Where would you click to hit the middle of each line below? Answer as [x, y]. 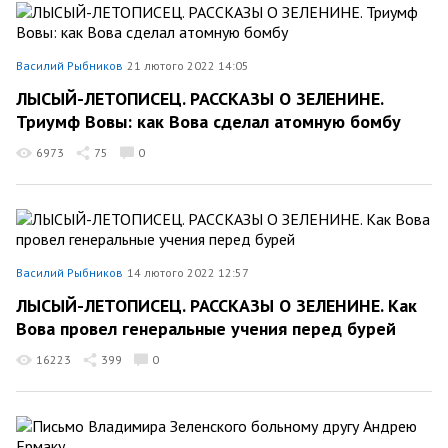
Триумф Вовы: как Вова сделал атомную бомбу [208, 121]
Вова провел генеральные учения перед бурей [206, 328]
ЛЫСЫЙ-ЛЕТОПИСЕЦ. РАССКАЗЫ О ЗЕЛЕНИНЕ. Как [216, 305]
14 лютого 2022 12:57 [188, 272]
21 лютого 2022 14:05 [188, 65]
